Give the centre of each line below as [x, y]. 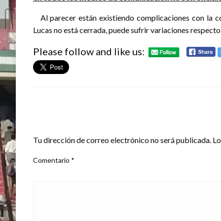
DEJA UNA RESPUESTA [79, 123]
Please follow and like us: [89, 52]
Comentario [52, 160]
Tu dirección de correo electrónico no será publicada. [122, 140]
